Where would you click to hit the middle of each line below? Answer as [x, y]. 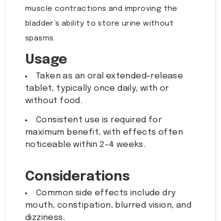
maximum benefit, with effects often [104, 133]
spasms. [40, 39]
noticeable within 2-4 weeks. [86, 145]
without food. [54, 101]
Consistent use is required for [99, 120]
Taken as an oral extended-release [110, 76]
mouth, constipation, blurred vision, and [108, 206]
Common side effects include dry [106, 193]
